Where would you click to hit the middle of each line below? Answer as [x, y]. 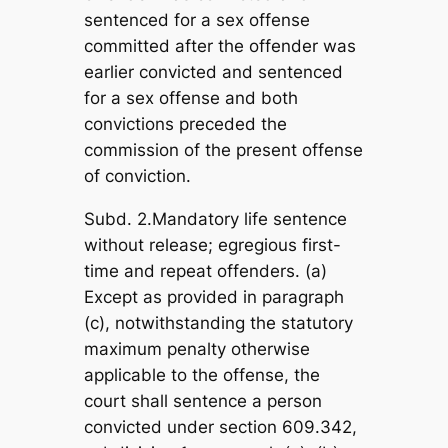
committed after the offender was [219, 46]
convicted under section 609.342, [220, 427]
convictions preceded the [185, 124]
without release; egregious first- [212, 245]
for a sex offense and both [190, 98]
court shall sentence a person [202, 401]
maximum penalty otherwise [196, 349]
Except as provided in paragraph [213, 297]
